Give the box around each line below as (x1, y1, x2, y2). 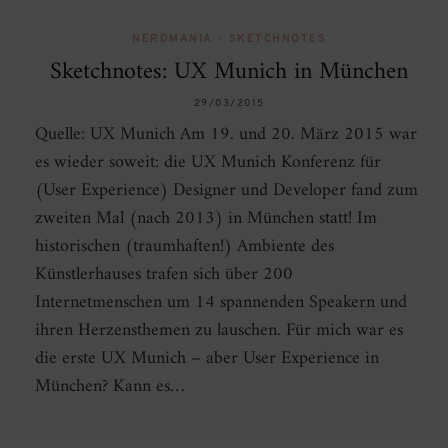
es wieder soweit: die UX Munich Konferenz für (35, 147, 381, 179)
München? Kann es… (35, 371, 185, 403)
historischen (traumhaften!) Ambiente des (35, 231, 334, 263)
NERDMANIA (132, 34, 213, 46)
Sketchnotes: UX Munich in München (50, 51, 408, 94)
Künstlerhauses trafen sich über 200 (35, 259, 293, 291)
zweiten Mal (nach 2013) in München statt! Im (35, 203, 377, 235)
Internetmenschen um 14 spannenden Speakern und (35, 287, 407, 319)
